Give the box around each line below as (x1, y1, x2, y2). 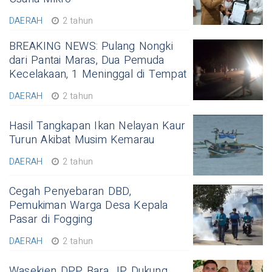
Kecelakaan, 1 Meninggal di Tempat (9, 66, 186, 83)
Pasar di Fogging (9, 211, 93, 228)
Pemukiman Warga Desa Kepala (9, 197, 168, 214)
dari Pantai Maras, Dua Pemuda (9, 52, 165, 69)
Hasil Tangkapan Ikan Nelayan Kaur (9, 118, 185, 134)
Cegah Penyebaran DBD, (9, 183, 132, 200)
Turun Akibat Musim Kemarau (9, 132, 155, 148)
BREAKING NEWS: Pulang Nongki (9, 38, 173, 55)
